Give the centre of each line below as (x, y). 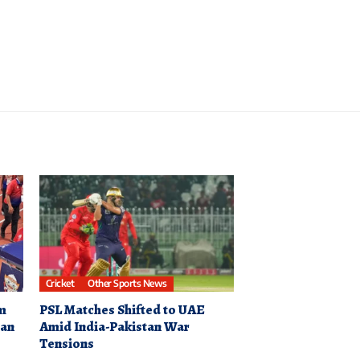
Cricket (60, 284)
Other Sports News (127, 284)
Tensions (66, 344)
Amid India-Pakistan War (114, 327)
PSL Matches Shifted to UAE (122, 310)
